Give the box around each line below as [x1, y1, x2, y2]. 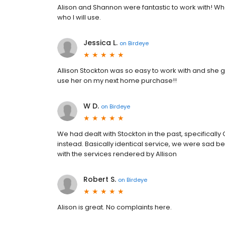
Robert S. [83, 174, 116, 185]
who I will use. [57, 13, 101, 23]
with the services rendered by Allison [57, 149, 177, 159]
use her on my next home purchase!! [57, 76, 177, 86]
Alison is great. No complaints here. [57, 202, 172, 212]
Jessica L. [83, 38, 118, 48]
